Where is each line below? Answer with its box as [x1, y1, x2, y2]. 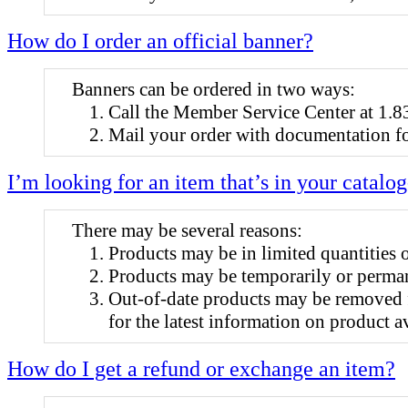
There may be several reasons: [72, 219, 302, 241]
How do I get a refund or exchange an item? [7, 356, 395, 381]
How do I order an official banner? [7, 28, 313, 53]
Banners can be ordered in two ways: [72, 77, 355, 100]
